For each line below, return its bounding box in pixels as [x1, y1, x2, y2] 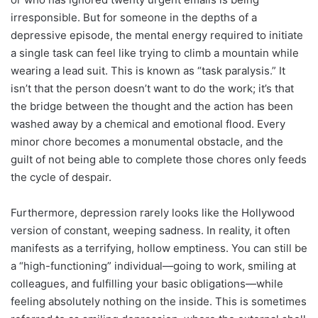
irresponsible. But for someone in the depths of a [11, 10, 257, 24]
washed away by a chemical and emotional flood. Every [11, 116, 285, 131]
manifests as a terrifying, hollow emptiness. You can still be [11, 241, 307, 255]
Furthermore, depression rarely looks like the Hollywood [11, 205, 295, 219]
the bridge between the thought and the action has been [11, 99, 293, 113]
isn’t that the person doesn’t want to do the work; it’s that [11, 81, 294, 95]
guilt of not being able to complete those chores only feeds [11, 152, 307, 166]
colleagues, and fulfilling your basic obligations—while [11, 276, 283, 290]
